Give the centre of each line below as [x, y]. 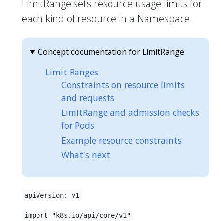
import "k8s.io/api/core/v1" [78, 215]
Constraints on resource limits [123, 85]
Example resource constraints [121, 140]
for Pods [78, 125]
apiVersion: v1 [52, 195]
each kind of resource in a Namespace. [107, 18]
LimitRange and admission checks [130, 112]
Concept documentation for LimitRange [111, 52]
